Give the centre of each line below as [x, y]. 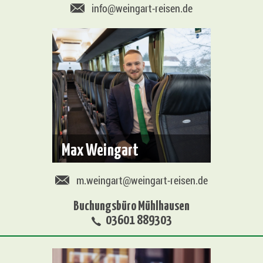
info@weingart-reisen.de [142, 9]
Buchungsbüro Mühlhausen [131, 205]
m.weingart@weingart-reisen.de [142, 181]
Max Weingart [100, 149]
